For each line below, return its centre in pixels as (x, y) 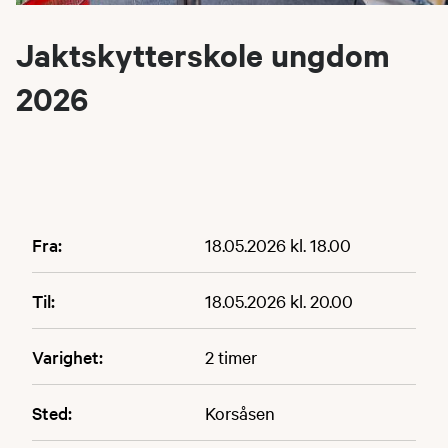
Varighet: (67, 356)
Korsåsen (239, 412)
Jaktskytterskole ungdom (203, 54)
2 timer (230, 356)
